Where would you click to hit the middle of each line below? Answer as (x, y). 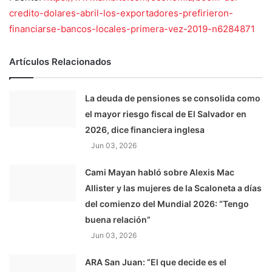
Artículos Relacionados (60, 62)
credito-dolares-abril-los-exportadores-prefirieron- (121, 13)
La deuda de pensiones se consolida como (173, 98)
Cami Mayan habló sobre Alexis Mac (160, 172)
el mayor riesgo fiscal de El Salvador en (166, 114)
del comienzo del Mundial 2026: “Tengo (167, 204)
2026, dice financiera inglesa (145, 130)
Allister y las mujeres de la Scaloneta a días (174, 188)
